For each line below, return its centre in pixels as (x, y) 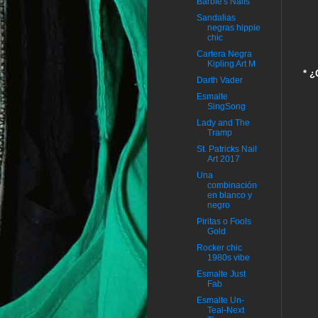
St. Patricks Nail (226, 149)
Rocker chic (219, 248)
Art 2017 (223, 159)
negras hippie (234, 28)
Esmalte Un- (220, 301)
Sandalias (216, 18)
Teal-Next (225, 311)
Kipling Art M (231, 64)
